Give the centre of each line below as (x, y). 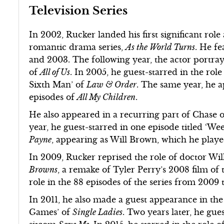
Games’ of (51, 212)
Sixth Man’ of (58, 84)
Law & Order (112, 84)
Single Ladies (98, 212)
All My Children (106, 97)
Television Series (80, 10)
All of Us (55, 72)
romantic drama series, (77, 47)
